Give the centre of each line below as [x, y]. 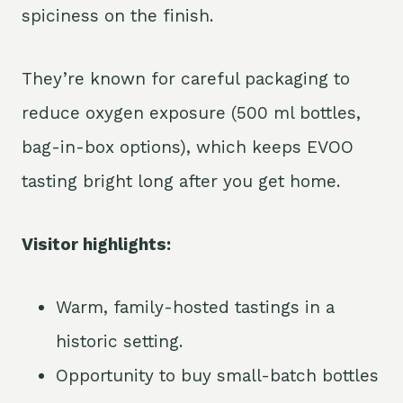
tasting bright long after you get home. [181, 182]
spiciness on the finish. [117, 16]
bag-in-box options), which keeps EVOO [188, 148]
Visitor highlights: [96, 245]
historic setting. [119, 342]
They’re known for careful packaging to [186, 79]
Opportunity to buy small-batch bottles [217, 376]
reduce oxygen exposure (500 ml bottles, [191, 113]
